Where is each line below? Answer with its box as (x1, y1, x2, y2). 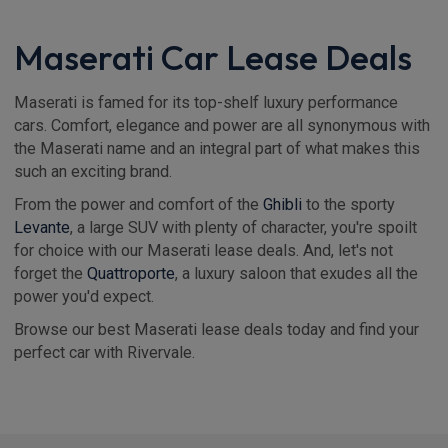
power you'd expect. (14, 286, 154, 306)
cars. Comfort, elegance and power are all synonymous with (14, 115, 430, 135)
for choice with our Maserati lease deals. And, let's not (14, 240, 393, 260)
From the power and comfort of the (14, 194, 263, 214)
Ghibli (263, 194, 306, 214)
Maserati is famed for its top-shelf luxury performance (14, 92, 398, 112)
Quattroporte (87, 263, 175, 283)
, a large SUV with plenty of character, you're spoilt (70, 217, 417, 237)
